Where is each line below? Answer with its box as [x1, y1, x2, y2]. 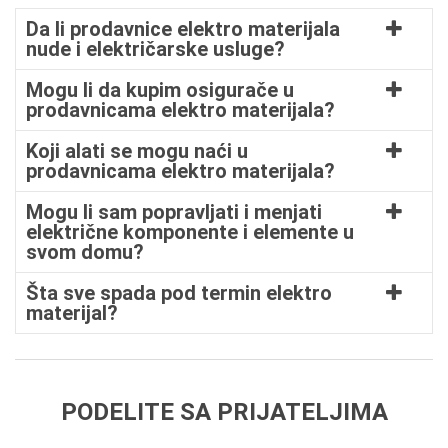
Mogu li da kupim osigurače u [26, 78, 294, 102]
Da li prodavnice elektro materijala [26, 17, 340, 41]
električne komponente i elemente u [26, 220, 354, 244]
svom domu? [26, 240, 144, 264]
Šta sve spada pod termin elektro [26, 281, 332, 305]
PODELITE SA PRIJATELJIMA [60, 398, 388, 426]
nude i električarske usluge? [26, 37, 285, 61]
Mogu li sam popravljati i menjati [26, 200, 322, 224]
